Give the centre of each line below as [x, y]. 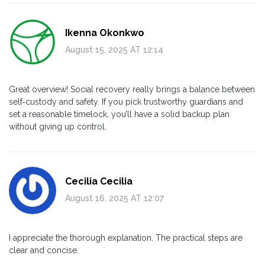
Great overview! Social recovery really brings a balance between [132, 89]
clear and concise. [44, 250]
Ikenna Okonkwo [105, 33]
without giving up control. [58, 126]
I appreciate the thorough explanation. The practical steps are [126, 237]
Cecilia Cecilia [99, 181]
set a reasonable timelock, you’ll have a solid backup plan [119, 114]
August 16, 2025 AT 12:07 [114, 198]
